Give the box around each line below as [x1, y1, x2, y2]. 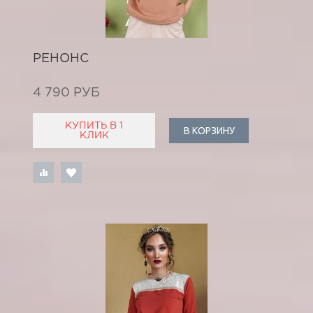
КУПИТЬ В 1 [65, 122, 123, 130]
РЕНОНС [33, 53, 89, 64]
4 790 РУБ [33, 87, 100, 99]
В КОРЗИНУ [183, 125, 235, 136]
